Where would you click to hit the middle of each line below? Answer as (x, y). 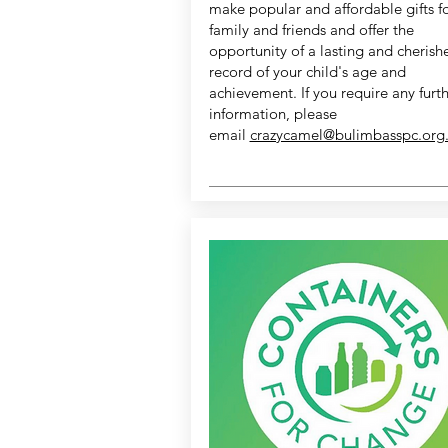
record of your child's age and (307, 72)
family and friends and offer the (311, 30)
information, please (272, 114)
